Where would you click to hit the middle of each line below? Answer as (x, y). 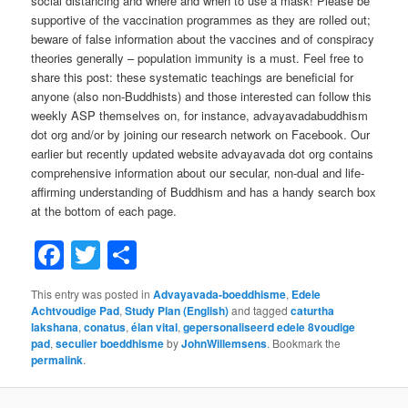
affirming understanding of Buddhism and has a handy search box (204, 192)
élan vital (155, 327)
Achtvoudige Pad (76, 311)
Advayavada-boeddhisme (220, 295)
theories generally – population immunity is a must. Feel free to (198, 58)
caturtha (313, 311)
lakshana (55, 327)
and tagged (260, 311)
